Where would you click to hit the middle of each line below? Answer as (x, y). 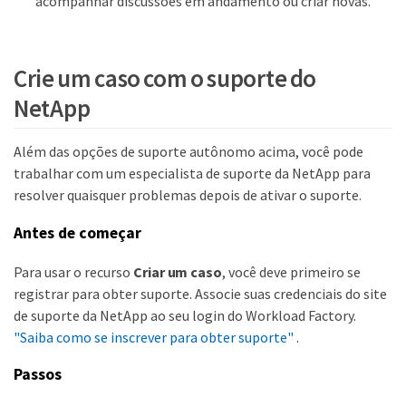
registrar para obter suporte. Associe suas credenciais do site (200, 293)
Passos (38, 375)
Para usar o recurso (73, 271)
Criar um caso (178, 271)
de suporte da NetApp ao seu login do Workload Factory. (185, 315)
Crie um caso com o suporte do (165, 78)
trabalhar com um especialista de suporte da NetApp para (192, 174)
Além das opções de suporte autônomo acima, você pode (188, 152)
